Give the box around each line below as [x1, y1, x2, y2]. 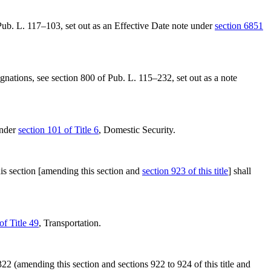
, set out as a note [172, 73, 237, 83]
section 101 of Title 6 [18, 125, 99, 135]
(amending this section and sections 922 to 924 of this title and [11, 259, 250, 269]
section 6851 [215, 21, 263, 31]
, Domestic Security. [99, 125, 175, 135]
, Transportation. [39, 218, 101, 228]
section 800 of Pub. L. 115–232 [51, 73, 172, 83]
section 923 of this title [142, 166, 228, 176]
